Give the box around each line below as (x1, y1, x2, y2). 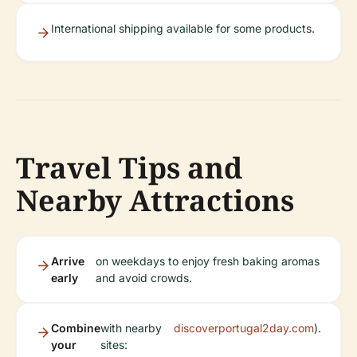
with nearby (100, 321, 162, 335)
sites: (100, 338, 127, 352)
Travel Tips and (16, 148, 242, 188)
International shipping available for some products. (51, 22, 315, 36)
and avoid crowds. (95, 271, 192, 285)
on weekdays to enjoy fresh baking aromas (95, 254, 320, 269)
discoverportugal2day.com (174, 321, 314, 335)
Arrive (51, 254, 84, 269)
